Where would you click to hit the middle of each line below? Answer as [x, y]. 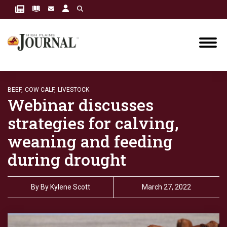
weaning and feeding [90, 141]
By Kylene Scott [65, 187]
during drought [67, 159]
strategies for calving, [93, 123]
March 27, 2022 [166, 187]
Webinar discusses [81, 105]
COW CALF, [40, 90]
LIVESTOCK [73, 90]
